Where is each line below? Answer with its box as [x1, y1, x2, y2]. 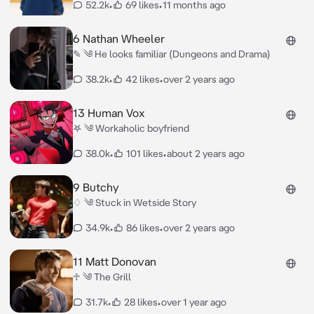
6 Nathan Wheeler [72, 32, 165, 45]
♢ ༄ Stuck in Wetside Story [72, 197, 196, 208]
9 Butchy [72, 181, 119, 193]
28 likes [123, 296, 158, 308]
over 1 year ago [161, 296, 226, 308]
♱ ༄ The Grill [72, 271, 131, 282]
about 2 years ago [166, 148, 245, 159]
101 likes [125, 148, 163, 159]
